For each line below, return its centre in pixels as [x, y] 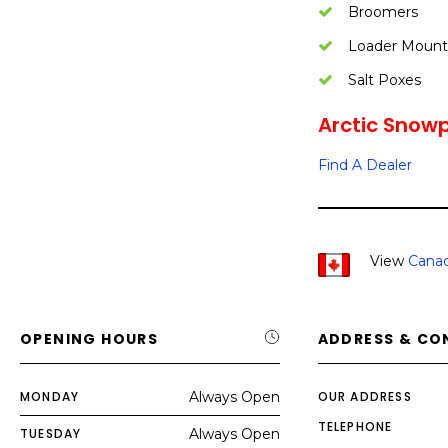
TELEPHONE [355, 426]
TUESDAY [51, 433]
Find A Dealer [364, 165]
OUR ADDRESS [364, 396]
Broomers [382, 12]
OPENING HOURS [89, 339]
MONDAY [50, 396]
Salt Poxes [384, 80]
